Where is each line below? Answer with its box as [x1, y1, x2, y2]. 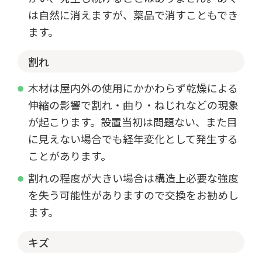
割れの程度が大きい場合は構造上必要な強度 [27, 170, 239, 186]
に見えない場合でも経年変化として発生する [27, 131, 238, 147]
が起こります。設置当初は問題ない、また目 [27, 114, 237, 130]
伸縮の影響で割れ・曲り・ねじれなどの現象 [27, 97, 239, 113]
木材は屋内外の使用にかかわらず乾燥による [27, 80, 238, 96]
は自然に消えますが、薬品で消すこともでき [27, 6, 238, 22]
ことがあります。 [27, 148, 111, 164]
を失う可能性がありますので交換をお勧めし [27, 187, 239, 203]
